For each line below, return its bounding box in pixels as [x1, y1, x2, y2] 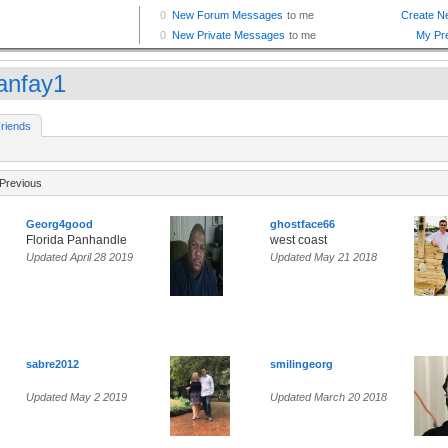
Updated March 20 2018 [270, 391, 387, 404]
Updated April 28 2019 [26, 251, 133, 264]
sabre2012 [26, 358, 79, 371]
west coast [270, 233, 327, 248]
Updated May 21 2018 [270, 251, 377, 264]
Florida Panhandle [26, 233, 127, 248]
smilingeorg [270, 358, 333, 371]
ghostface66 [270, 218, 335, 231]
